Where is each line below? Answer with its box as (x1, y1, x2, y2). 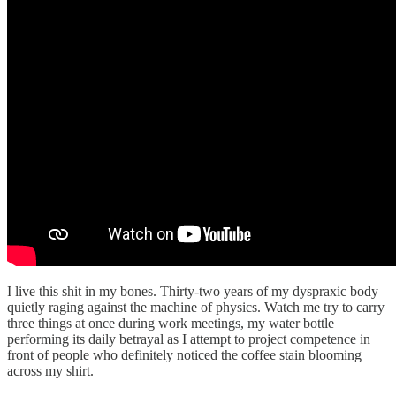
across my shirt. (7, 362, 94, 378)
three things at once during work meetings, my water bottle (7, 315, 334, 331)
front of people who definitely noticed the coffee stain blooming (7, 346, 362, 362)
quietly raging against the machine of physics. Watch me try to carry (7, 299, 385, 315)
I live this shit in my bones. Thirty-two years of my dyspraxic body (7, 283, 378, 299)
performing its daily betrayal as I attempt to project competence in (7, 331, 370, 346)
